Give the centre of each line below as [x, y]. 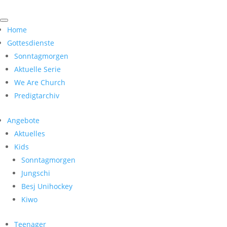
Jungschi [36, 173]
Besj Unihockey [47, 186]
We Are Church [40, 82]
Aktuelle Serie [37, 69]
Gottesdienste [31, 43]
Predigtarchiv [37, 96]
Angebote [23, 120]
